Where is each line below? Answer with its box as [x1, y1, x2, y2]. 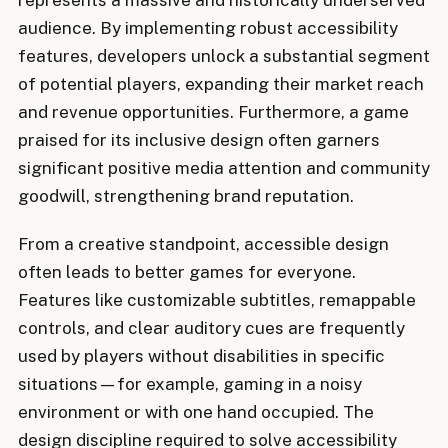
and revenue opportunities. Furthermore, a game [18, 101, 409, 122]
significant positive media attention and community [18, 157, 430, 178]
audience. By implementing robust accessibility [18, 17, 398, 38]
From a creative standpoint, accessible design [18, 234, 389, 255]
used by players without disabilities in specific [18, 346, 385, 367]
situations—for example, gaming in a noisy [18, 374, 362, 395]
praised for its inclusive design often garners [18, 129, 380, 150]
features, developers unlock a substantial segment [18, 45, 430, 66]
